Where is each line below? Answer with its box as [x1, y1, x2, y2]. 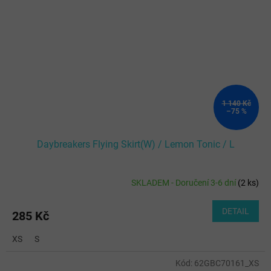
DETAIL [222, 206, 249, 217]
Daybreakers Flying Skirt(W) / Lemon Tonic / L [36, 139, 235, 151]
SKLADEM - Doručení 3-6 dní [131, 177, 238, 188]
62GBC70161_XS [194, 258, 259, 269]
